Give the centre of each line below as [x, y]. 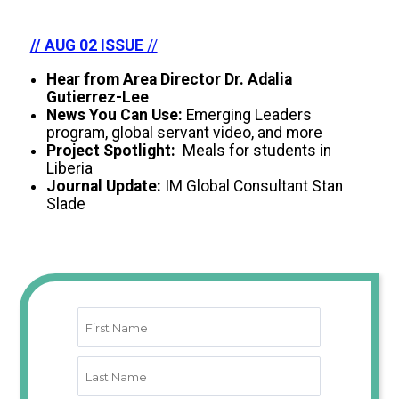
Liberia [69, 168]
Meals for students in [253, 150]
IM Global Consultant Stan [253, 186]
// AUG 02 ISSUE [86, 45]
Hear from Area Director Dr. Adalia [169, 79]
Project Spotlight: [110, 150]
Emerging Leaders [247, 114]
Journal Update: [105, 186]
